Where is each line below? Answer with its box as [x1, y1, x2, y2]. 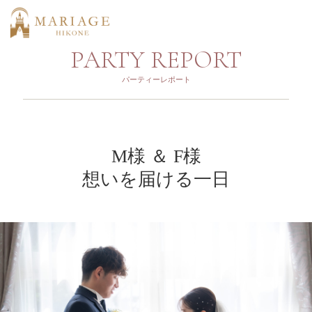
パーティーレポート [121, 75, 191, 84]
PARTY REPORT [70, 45, 242, 75]
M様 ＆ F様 [111, 146, 201, 166]
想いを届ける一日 [82, 169, 230, 189]
